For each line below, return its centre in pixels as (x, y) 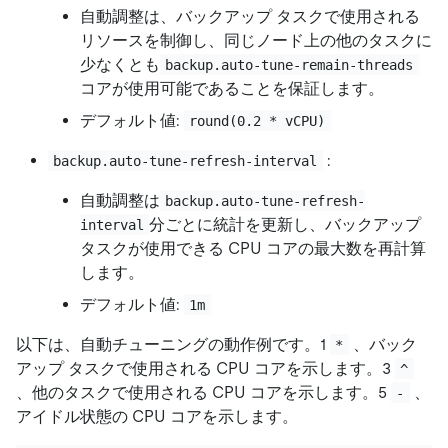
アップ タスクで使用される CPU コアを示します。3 (205, 368)
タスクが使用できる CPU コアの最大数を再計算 (253, 248)
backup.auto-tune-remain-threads (289, 64)
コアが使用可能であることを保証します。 (232, 88)
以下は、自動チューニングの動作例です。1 (173, 344)
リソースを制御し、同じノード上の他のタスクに (256, 40)
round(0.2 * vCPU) (257, 120)
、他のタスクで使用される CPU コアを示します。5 (203, 392)
